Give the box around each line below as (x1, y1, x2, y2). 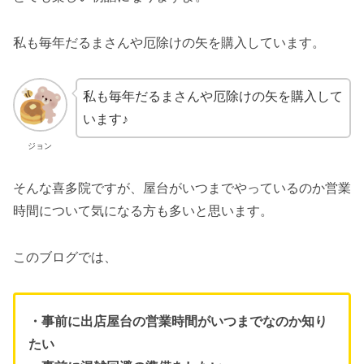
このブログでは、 (13, 249, 117, 264)
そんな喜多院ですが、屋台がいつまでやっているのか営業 (13, 181, 351, 196)
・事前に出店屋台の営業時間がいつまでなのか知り (28, 314, 327, 328)
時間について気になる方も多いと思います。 (13, 204, 273, 219)
